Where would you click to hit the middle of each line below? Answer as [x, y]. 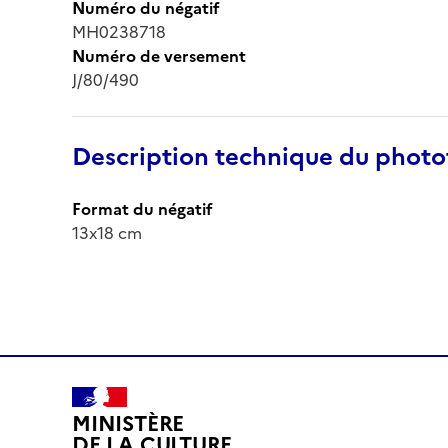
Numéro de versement [159, 55]
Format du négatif [142, 208]
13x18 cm [107, 232]
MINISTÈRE [128, 424]
